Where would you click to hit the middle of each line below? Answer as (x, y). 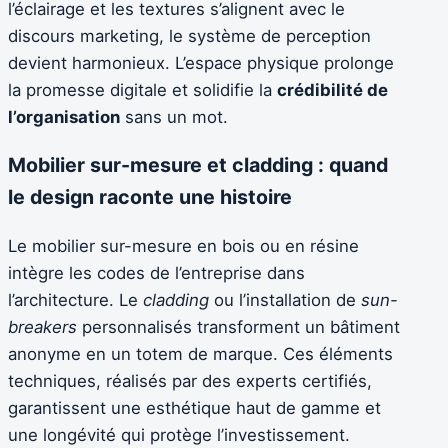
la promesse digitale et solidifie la (142, 89)
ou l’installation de (285, 300)
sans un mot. (174, 116)
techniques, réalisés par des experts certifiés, (190, 381)
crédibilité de (332, 89)
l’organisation (64, 116)
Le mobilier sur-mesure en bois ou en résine (183, 246)
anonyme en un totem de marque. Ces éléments (200, 354)
